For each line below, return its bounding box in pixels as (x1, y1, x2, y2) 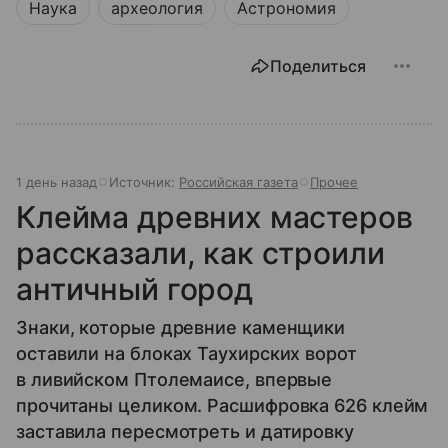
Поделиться (270, 56, 366, 76)
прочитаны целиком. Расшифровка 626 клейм (16, 395, 429, 416)
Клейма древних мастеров (16, 199, 413, 235)
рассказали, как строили (16, 235, 385, 271)
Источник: (109, 174, 179, 190)
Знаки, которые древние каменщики (16, 317, 346, 338)
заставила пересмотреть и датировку (16, 421, 354, 442)
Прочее (310, 174, 358, 190)
